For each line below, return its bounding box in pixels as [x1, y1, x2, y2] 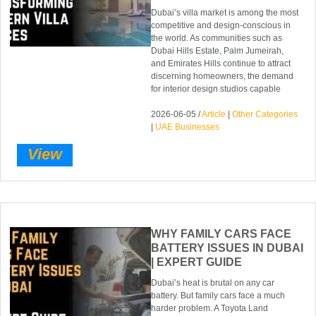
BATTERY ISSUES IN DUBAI [151, 241, 304, 254]
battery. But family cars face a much [151, 290, 286, 300]
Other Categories [232, 109, 298, 120]
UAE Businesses [155, 122, 220, 133]
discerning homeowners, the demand [151, 71, 294, 82]
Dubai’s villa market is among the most [151, 8, 299, 18]
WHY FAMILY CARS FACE [151, 227, 292, 240]
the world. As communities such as [151, 33, 283, 44]
